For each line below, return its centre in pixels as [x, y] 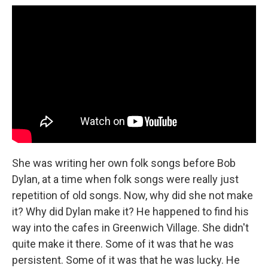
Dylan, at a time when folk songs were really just [125, 179]
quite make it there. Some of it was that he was [123, 243]
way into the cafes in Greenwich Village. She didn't [130, 227]
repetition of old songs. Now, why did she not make [133, 195]
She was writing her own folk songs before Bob [124, 163]
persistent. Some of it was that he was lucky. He [126, 260]
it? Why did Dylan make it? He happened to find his [130, 211]
